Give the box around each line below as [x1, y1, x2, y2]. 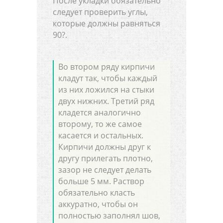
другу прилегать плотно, [58, 152, 153, 164]
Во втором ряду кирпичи [58, 61, 155, 72]
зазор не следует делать [58, 164, 152, 175]
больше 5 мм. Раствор [58, 175, 145, 187]
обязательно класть [58, 187, 135, 198]
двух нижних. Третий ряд [58, 95, 155, 107]
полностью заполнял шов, [58, 210, 161, 221]
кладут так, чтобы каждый [58, 72, 158, 84]
